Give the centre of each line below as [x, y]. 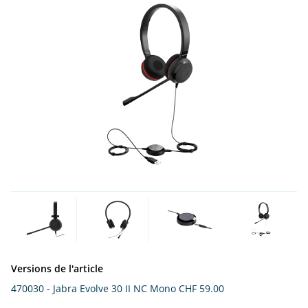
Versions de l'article [57, 269]
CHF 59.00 [201, 289]
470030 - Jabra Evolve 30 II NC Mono [93, 289]
